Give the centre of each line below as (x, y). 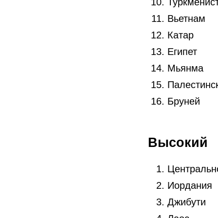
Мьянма (185, 68)
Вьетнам (186, 18)
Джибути (187, 202)
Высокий (178, 142)
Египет (182, 51)
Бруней (184, 101)
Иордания (190, 185)
